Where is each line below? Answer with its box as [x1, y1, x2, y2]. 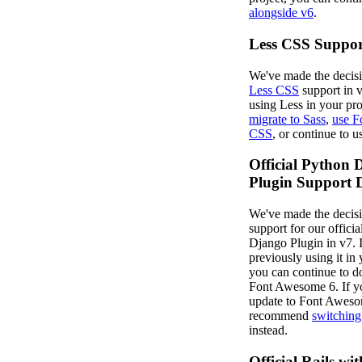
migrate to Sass [249, 112, 326, 126]
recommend [249, 309, 312, 323]
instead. [249, 323, 288, 338]
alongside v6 [249, 6, 314, 20]
